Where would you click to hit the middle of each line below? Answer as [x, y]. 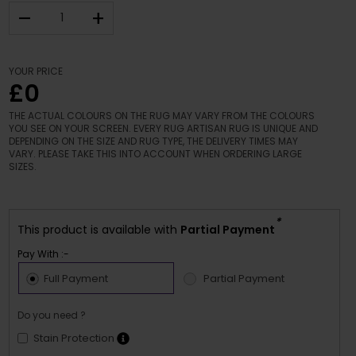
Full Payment [76, 279]
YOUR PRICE [36, 71]
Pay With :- [44, 253]
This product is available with [99, 229]
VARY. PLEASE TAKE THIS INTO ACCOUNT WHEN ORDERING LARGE [156, 153]
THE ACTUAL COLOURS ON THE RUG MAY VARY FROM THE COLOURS [162, 115]
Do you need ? [52, 315]
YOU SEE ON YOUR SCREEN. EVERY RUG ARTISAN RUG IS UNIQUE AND [164, 128]
